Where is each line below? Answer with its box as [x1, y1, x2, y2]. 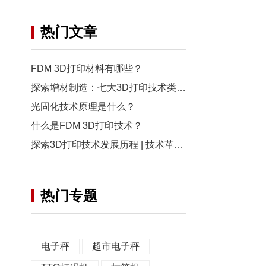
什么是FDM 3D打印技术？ [31, 121, 143, 131]
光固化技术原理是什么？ [31, 102, 136, 112]
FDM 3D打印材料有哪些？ [31, 64, 143, 74]
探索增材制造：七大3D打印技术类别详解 [176, 83, 186, 93]
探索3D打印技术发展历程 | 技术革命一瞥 [174, 140, 184, 150]
